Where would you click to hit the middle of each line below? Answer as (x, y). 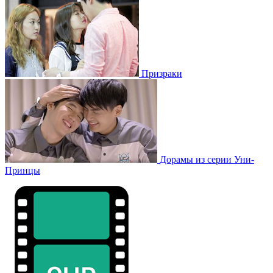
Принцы (23, 170)
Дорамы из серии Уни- (207, 159)
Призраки (162, 73)
